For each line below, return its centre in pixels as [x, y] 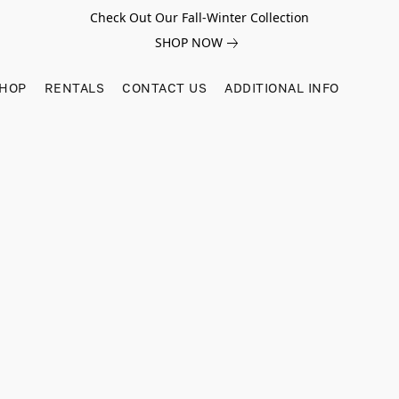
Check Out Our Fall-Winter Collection [199, 17]
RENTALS [74, 88]
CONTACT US [164, 88]
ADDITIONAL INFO [282, 88]
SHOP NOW [188, 42]
